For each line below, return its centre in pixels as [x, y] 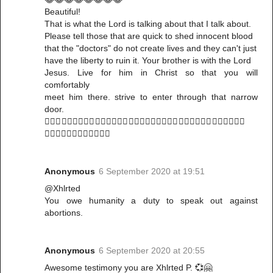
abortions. [64, 213]
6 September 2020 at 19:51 [152, 172]
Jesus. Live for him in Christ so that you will [151, 73]
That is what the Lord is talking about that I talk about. [148, 24]
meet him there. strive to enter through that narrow [151, 97]
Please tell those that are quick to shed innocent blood [149, 36]
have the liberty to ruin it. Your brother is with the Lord [148, 61]
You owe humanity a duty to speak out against [151, 201]
